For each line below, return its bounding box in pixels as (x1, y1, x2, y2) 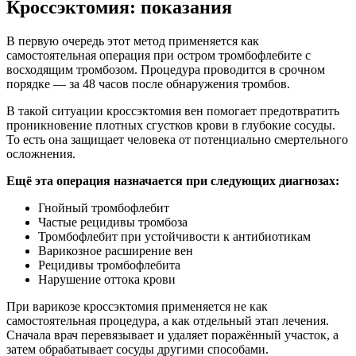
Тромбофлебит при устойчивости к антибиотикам (38, 229, 311, 243)
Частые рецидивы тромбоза (38, 215, 188, 229)
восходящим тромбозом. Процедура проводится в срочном (6, 62, 325, 76)
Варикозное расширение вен (38, 243, 193, 257)
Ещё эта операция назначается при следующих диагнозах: (6, 173, 339, 188)
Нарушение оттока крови (38, 272, 176, 286)
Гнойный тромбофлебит (38, 200, 169, 215)
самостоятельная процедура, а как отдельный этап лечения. (6, 313, 329, 327)
